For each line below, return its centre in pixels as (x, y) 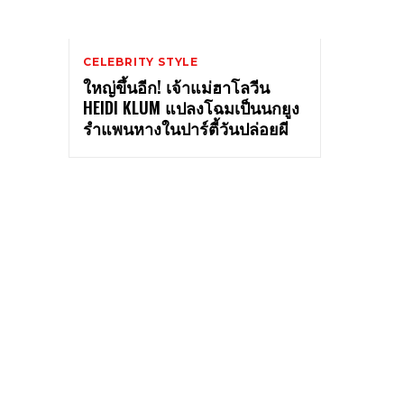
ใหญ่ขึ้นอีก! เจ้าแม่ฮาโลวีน (176, 86)
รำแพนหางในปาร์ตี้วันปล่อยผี (186, 128)
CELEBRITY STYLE (141, 61)
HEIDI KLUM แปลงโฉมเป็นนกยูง (191, 107)
